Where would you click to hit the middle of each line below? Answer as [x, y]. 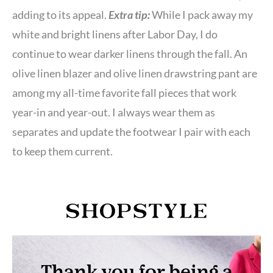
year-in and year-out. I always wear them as [114, 112]
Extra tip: [130, 14]
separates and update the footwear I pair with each [131, 131]
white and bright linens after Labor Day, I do [115, 34]
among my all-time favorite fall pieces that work [124, 92]
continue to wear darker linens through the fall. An [130, 53]
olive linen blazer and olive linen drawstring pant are [135, 73]
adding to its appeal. [60, 14]
